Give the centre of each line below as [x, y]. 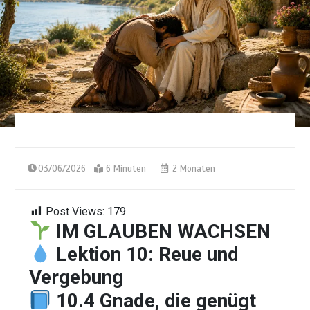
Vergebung [76, 277]
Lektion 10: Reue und [147, 254]
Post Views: [75, 211]
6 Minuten [126, 168]
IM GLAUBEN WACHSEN [163, 231]
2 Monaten [193, 168]
